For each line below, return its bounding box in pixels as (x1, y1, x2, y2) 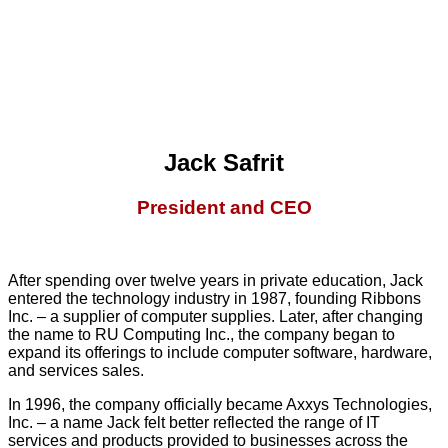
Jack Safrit (164, 149, 284, 177)
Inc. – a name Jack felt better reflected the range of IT (8, 413, 380, 431)
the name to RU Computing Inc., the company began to (8, 325, 395, 343)
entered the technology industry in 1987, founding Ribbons (8, 289, 421, 307)
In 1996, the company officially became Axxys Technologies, (8, 395, 432, 413)
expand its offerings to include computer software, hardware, (8, 343, 432, 361)
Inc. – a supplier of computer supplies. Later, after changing (8, 307, 423, 325)
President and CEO (136, 197, 312, 219)
